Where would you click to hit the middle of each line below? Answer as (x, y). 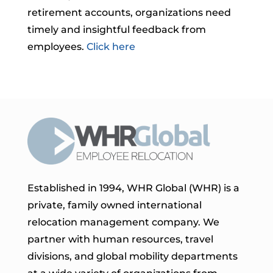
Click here (111, 47)
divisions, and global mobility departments (132, 256)
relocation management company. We (123, 222)
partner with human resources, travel (120, 239)
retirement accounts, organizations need (129, 12)
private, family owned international (114, 205)
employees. (57, 47)
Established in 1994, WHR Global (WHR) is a (133, 188)
